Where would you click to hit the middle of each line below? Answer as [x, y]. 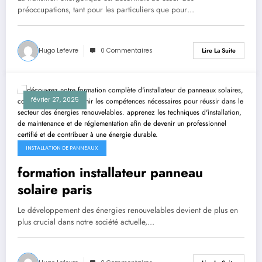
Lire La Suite [219, 51]
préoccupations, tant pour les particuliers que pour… [106, 9]
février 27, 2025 [55, 99]
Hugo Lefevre [58, 50]
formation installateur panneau [110, 172]
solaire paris [55, 189]
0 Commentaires [127, 50]
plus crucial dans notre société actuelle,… [86, 222]
